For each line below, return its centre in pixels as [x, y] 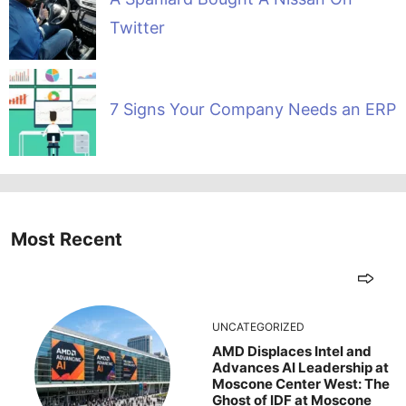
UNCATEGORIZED [258, 326]
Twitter [137, 28]
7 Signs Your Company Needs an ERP [252, 110]
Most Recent [67, 239]
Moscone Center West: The [301, 383]
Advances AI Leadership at [300, 367]
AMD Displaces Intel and [292, 351]
